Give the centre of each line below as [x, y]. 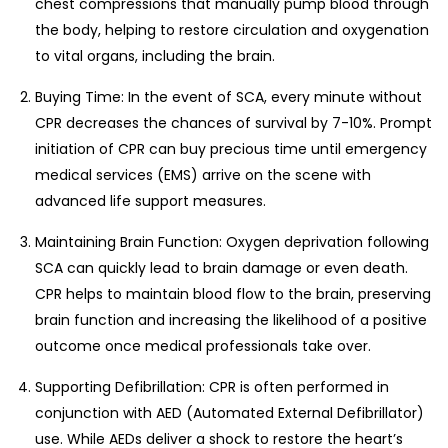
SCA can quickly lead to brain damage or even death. [221, 268]
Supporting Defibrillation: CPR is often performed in [212, 387]
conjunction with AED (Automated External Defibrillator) [229, 413]
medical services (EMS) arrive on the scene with [203, 175]
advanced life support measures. [150, 201]
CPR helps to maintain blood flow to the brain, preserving [233, 294]
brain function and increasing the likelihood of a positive [231, 320]
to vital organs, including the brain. [155, 56]
